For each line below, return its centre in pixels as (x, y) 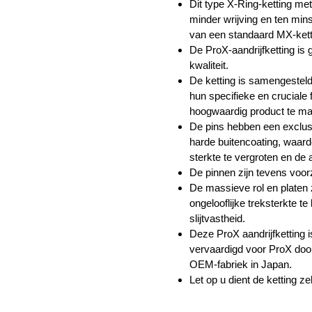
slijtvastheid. (217, 218)
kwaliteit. (209, 65)
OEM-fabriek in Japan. (240, 264)
